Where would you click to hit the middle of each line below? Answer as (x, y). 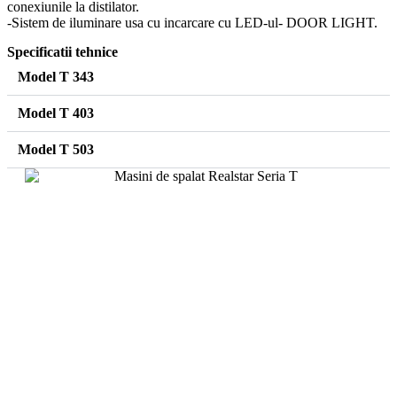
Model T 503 (56, 149)
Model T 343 (56, 76)
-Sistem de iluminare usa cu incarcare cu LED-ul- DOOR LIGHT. (192, 22)
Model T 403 (56, 113)
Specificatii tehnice (62, 51)
